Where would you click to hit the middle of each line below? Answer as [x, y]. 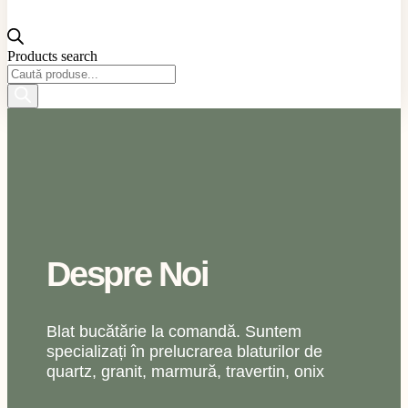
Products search [52, 56]
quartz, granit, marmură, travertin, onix [186, 372]
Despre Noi [127, 274]
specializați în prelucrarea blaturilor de [185, 352]
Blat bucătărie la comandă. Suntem [174, 332]
